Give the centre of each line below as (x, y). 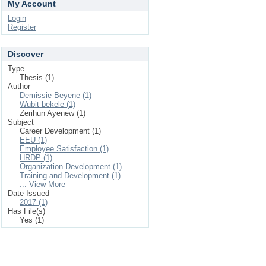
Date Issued (28, 193)
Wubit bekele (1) (47, 104)
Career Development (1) (60, 131)
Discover (26, 54)
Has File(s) (26, 211)
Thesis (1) (37, 77)
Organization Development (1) (71, 167)
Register (22, 27)
